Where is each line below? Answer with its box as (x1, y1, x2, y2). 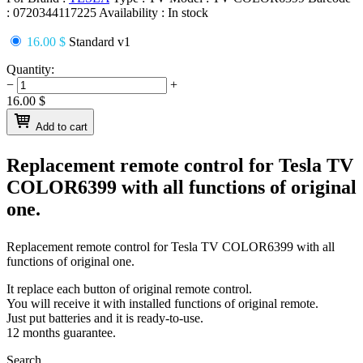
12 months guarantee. (6, 325, 116, 340)
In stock (168, 5, 208, 19)
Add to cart (36, 120, 88, 133)
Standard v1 (66, 34, 130, 49)
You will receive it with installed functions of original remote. (6, 296, 318, 310)
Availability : (99, 5, 168, 19)
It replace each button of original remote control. (6, 281, 252, 296)
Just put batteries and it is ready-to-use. (6, 310, 203, 325)
